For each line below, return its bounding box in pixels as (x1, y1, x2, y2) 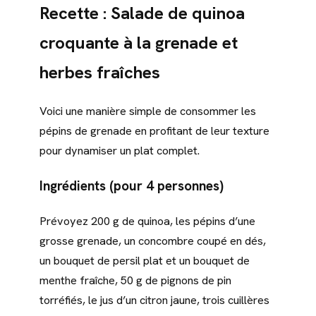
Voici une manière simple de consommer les (39, 103, 256, 119)
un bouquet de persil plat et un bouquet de (39, 253, 250, 268)
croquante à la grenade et (39, 31, 238, 54)
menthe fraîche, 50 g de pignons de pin (39, 272, 231, 288)
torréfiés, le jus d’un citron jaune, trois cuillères (39, 292, 269, 308)
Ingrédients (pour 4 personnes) (39, 176, 224, 195)
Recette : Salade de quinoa (39, 1, 245, 24)
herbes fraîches (39, 61, 160, 83)
